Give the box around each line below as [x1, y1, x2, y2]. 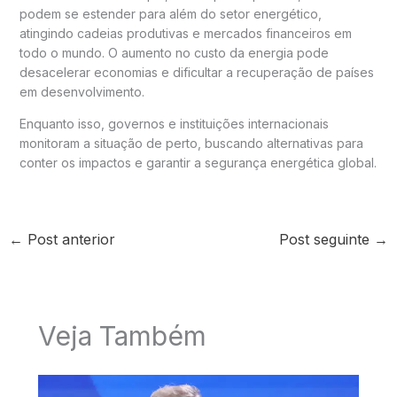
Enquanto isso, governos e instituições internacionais [19, 115, 329, 131]
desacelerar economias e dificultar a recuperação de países [19, 64, 374, 80]
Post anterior [22, 230, 115, 248]
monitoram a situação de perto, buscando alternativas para [19, 135, 363, 151]
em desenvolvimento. [19, 83, 144, 99]
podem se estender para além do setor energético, [19, 5, 322, 21]
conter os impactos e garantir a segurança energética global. [19, 154, 377, 170]
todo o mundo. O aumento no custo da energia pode [19, 44, 329, 60]
